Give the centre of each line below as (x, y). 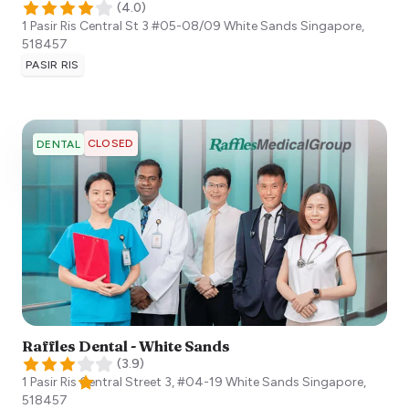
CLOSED (110, 143)
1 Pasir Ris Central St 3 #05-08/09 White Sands (160, 26)
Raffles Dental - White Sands (126, 346)
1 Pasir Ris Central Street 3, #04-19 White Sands (161, 383)
